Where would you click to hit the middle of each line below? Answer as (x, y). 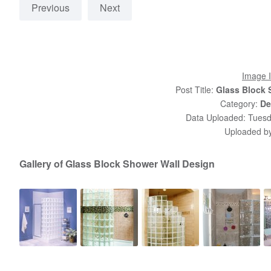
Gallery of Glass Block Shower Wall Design (117, 164)
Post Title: (195, 90)
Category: (240, 104)
